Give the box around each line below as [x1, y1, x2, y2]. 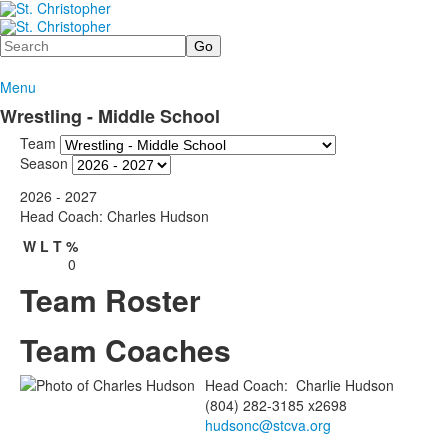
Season [20, 152, 68, 173]
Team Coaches [20, 327, 231, 371]
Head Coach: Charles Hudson [20, 205, 209, 226]
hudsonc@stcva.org [205, 414, 331, 435]
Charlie [296, 374, 341, 395]
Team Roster [20, 277, 201, 321]
